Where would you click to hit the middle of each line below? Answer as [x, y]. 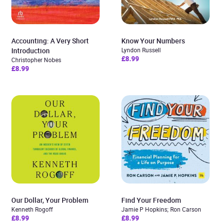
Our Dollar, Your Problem [50, 200]
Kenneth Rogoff [32, 209]
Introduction [31, 51]
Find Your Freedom [151, 200]
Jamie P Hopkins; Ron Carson [161, 209]
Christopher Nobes [36, 60]
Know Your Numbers [153, 41]
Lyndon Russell [141, 50]
